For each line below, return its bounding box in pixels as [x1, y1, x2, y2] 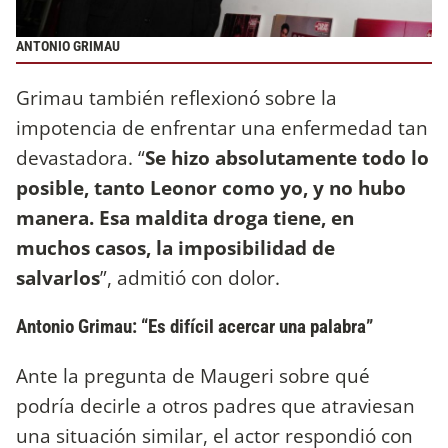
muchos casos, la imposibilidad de [16, 233, 335, 261]
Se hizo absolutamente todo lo [145, 143, 429, 171]
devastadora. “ [16, 143, 145, 171]
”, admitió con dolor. [100, 263, 280, 291]
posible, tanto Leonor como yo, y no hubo [16, 173, 406, 201]
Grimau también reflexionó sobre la [16, 83, 337, 111]
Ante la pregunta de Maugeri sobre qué [16, 362, 370, 390]
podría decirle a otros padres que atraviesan [16, 392, 415, 420]
